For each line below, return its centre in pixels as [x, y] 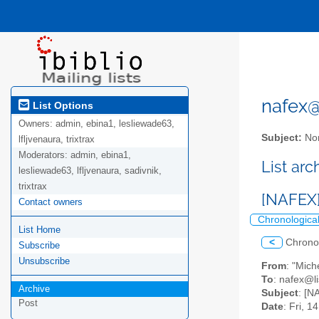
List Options [62, 105]
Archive [34, 289]
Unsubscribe [44, 261]
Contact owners [51, 202]
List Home [40, 230]
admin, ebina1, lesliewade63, [115, 124]
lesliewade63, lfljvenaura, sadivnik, [90, 171]
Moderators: [45, 155]
